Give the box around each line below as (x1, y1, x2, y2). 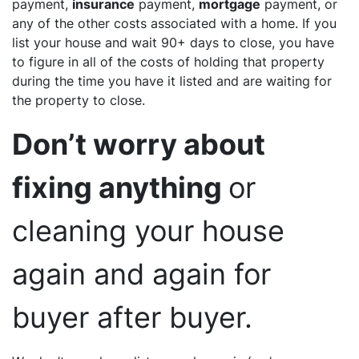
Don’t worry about (12, 126, 265, 162)
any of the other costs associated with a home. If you (12, 14, 337, 31)
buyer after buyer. (12, 299, 252, 335)
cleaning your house (12, 212, 284, 248)
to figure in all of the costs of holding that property (12, 53, 325, 70)
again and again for (12, 256, 271, 292)
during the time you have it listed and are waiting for (12, 72, 332, 89)
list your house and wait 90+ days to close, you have (12, 34, 334, 50)
